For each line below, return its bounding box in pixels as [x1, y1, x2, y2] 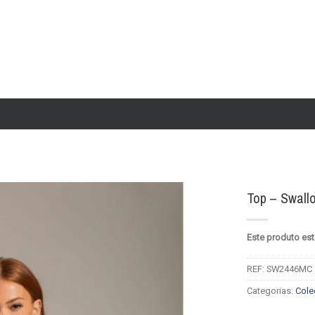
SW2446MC [266, 264, 312, 275]
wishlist [181, 236, 216, 249]
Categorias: [247, 285, 295, 297]
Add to [182, 224, 214, 236]
